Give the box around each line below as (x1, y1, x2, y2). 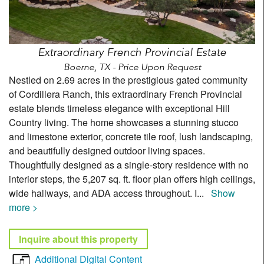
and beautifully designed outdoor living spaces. (9, 143, 205, 157)
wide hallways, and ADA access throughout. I (9, 186, 197, 200)
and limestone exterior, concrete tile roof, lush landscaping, (9, 129, 253, 143)
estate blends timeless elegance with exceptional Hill (9, 101, 230, 115)
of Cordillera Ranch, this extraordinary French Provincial (9, 87, 242, 101)
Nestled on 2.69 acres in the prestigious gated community (9, 72, 247, 87)
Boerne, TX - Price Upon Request (63, 61, 201, 72)
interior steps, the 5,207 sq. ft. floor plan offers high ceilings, (9, 171, 255, 186)
